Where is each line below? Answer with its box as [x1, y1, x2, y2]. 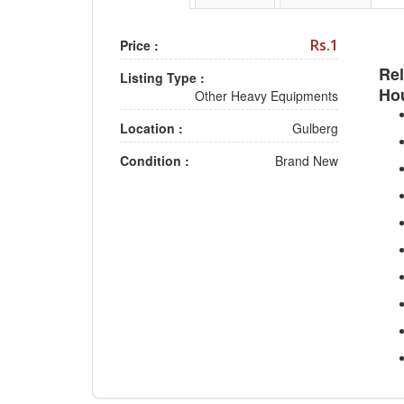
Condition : [120, 151, 189, 170]
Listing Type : [120, 69, 205, 87]
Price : [120, 36, 159, 55]
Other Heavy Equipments [194, 87, 338, 106]
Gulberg [291, 119, 338, 138]
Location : [120, 119, 183, 138]
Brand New [274, 151, 338, 170]
